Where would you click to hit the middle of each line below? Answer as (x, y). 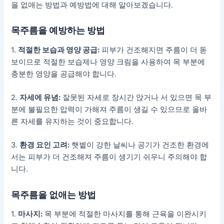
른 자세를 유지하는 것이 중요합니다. (72, 122)
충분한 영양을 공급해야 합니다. (64, 74)
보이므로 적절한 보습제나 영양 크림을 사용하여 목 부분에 (108, 62)
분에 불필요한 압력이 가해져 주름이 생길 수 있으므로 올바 (109, 110)
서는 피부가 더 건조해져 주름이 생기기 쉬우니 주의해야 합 (109, 157)
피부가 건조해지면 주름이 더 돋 (153, 50)
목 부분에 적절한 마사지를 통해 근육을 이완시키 (125, 214)
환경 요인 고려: (45, 145)
